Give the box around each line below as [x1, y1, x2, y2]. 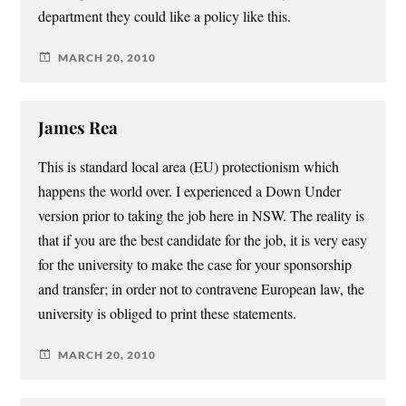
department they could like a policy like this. [38, 6, 292, 27]
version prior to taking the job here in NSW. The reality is [38, 206, 365, 227]
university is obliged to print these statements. [38, 304, 297, 324]
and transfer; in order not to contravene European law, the [38, 279, 365, 300]
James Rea [38, 116, 119, 140]
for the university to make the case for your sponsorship [38, 255, 353, 275]
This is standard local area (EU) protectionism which [38, 157, 340, 178]
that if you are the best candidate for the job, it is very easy [38, 230, 368, 251]
